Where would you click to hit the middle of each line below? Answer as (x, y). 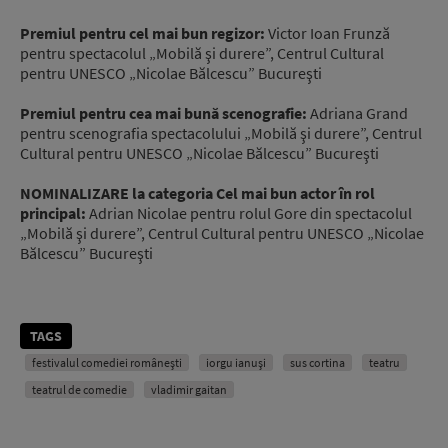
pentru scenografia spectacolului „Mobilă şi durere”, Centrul (221, 132)
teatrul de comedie (79, 389)
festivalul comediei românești (107, 362)
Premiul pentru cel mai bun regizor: (144, 32)
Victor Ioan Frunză (329, 32)
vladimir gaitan (189, 389)
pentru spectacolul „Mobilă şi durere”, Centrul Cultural (202, 52)
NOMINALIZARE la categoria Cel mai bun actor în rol (197, 192)
